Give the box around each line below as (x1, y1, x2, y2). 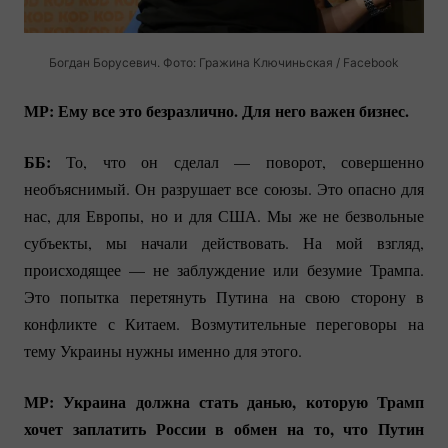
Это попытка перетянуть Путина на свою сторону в (24, 285, 424, 307)
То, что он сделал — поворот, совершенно (51, 150, 424, 172)
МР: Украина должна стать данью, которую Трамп (24, 389, 424, 413)
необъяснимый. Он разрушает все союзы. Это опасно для (24, 177, 424, 199)
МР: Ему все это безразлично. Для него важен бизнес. (24, 98, 409, 122)
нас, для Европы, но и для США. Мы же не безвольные (24, 204, 424, 226)
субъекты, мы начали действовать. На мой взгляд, (24, 231, 424, 253)
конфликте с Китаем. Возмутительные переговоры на (24, 312, 424, 334)
